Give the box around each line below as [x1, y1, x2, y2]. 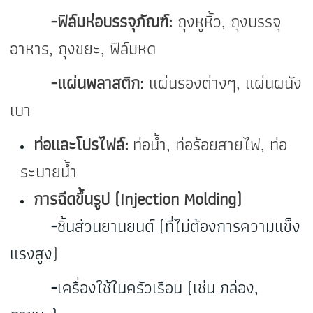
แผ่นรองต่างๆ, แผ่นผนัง [144, 69, 303, 97]
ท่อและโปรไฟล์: [34, 131, 133, 159]
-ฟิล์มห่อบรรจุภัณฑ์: [10, 8, 173, 36]
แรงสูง [10, 240, 53, 268]
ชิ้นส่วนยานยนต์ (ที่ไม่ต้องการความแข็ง [57, 212, 301, 240]
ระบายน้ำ [20, 158, 78, 186]
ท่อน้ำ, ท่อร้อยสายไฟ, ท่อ [133, 131, 288, 159]
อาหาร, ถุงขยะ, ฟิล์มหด [10, 35, 156, 63]
